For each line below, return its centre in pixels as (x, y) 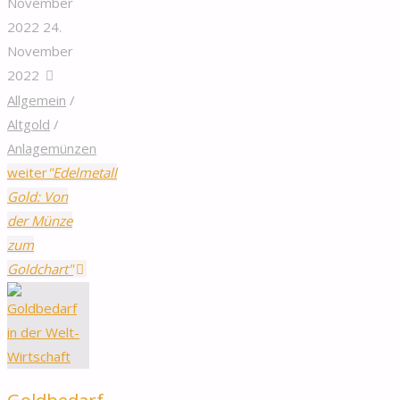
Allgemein (37, 100)
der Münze (40, 220)
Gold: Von (37, 196)
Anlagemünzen (52, 148)
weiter (27, 172)
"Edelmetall (82, 172)
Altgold (29, 124)
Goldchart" (40, 268)
